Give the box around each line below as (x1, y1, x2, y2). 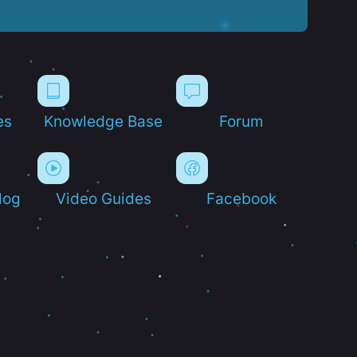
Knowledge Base (44, 112, 163, 130)
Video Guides (55, 189, 151, 207)
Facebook (206, 189, 277, 207)
